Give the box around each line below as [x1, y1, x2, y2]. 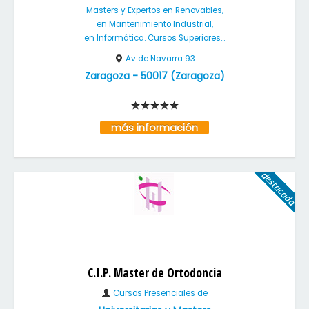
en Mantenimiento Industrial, [96, 19, 213, 30]
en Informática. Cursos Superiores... [84, 32, 225, 43]
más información [103, 121, 206, 134]
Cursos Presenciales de [111, 288, 208, 299]
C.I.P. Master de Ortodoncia [87, 264, 222, 281]
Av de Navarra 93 [126, 53, 195, 64]
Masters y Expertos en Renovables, [86, 5, 223, 16]
